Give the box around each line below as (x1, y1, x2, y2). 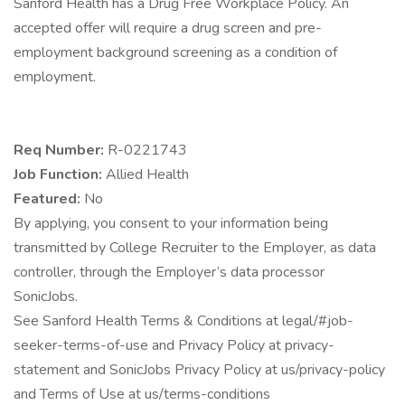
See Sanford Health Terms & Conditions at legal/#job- (14, 311, 353, 331)
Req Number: (14, 140, 108, 160)
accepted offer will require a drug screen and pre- (14, 18, 322, 38)
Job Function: (14, 165, 106, 184)
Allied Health (106, 165, 189, 184)
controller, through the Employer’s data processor (14, 262, 325, 282)
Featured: (14, 189, 84, 209)
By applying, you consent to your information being (14, 213, 328, 233)
